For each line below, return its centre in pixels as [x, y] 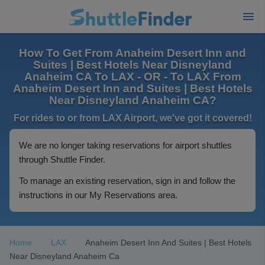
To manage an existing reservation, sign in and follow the [127, 181]
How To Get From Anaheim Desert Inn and [132, 53]
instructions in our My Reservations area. [98, 195]
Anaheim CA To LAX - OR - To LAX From [132, 77]
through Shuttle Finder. [62, 159]
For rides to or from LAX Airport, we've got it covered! [132, 118]
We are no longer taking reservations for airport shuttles [125, 145]
